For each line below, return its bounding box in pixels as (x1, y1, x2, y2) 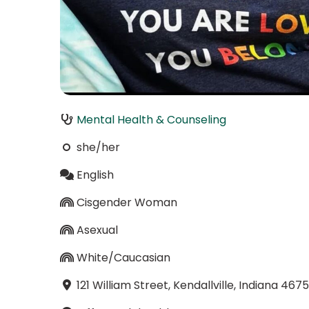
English (76, 166, 114, 183)
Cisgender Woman (76, 194, 177, 210)
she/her (76, 139, 120, 155)
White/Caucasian (76, 249, 170, 266)
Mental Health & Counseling (76, 111, 226, 128)
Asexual (76, 221, 118, 238)
